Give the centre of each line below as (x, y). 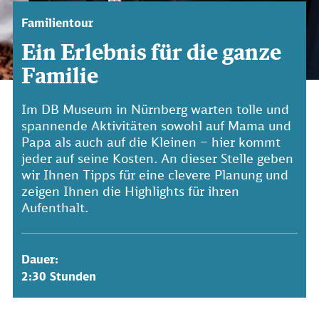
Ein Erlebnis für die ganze (151, 52)
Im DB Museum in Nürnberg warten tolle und (155, 109)
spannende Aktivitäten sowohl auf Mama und (156, 125)
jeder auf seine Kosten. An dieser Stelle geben (157, 158)
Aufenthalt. (55, 207)
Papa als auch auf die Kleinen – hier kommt (151, 142)
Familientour (57, 23)
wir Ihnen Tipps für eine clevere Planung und (155, 174)
